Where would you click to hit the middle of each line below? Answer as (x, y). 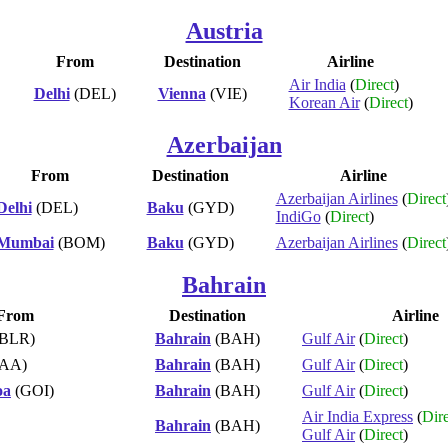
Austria (224, 30)
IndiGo (298, 216)
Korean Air (324, 102)
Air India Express (357, 416)
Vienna (181, 93)
